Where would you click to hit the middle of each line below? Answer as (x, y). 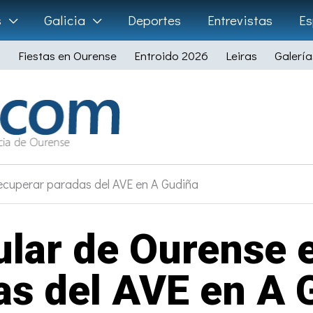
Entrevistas (240, 20)
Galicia (64, 20)
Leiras (241, 56)
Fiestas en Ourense (67, 56)
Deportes (154, 20)
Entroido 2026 (171, 56)
